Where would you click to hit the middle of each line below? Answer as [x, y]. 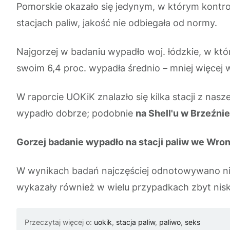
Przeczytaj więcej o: [59, 222]
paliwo [170, 222]
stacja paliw [136, 222]
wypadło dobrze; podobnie [76, 113]
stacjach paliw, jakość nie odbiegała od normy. [117, 23]
